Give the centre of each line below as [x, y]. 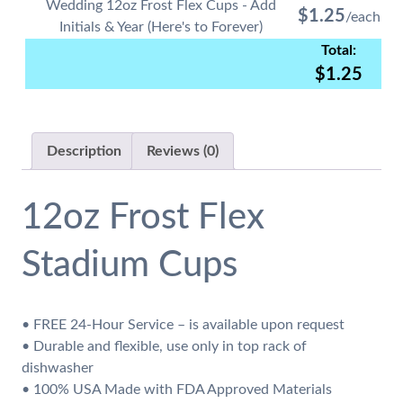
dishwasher [57, 367]
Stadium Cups [129, 266]
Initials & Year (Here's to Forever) [161, 27]
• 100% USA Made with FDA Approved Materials [176, 389]
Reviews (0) [182, 152]
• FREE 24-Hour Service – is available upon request [183, 324]
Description [84, 152]
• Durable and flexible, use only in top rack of [164, 346]
